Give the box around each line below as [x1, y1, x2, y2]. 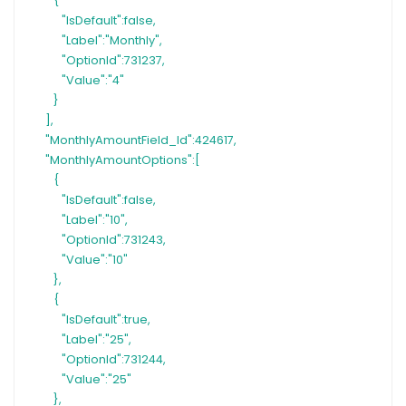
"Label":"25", [62, 332, 131, 348]
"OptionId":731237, [62, 53, 165, 69]
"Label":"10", [62, 212, 128, 228]
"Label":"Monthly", [62, 33, 162, 49]
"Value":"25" [62, 372, 131, 388]
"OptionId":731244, [62, 352, 166, 368]
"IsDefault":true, [62, 312, 150, 328]
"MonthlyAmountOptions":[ [45, 152, 200, 169]
